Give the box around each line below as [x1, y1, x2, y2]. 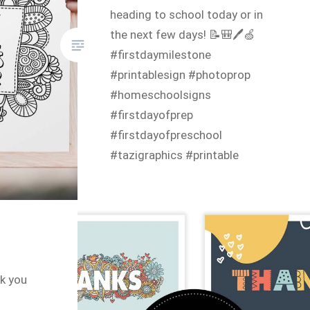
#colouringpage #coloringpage [110, 188, 272, 202]
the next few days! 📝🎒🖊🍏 [110, 27, 256, 42]
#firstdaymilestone [110, 47, 212, 62]
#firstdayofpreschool [110, 127, 223, 142]
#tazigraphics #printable [110, 147, 239, 162]
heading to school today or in [110, 7, 264, 21]
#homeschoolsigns [110, 87, 212, 102]
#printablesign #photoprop [110, 67, 251, 82]
